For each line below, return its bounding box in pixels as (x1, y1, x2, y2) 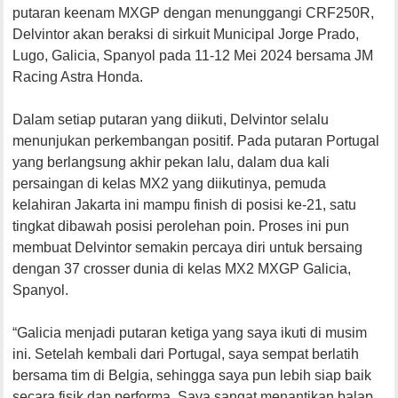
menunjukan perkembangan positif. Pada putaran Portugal (12, 132, 380, 148)
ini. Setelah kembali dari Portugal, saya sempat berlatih (12, 346, 360, 362)
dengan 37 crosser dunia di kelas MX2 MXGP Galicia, (12, 260, 352, 276)
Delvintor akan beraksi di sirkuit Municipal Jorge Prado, (12, 26, 360, 42)
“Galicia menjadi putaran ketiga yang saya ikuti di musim (12, 324, 368, 340)
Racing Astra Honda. (12, 68, 144, 84)
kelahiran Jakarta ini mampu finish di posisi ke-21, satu (12, 196, 357, 212)
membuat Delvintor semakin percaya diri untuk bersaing (12, 239, 363, 255)
